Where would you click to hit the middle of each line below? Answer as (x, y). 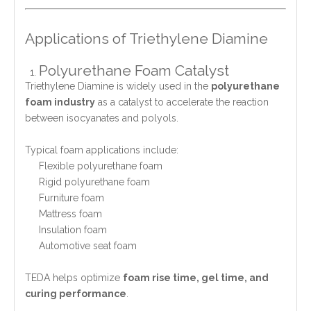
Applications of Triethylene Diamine (146, 38)
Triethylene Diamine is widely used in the (118, 86)
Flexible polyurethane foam (101, 166)
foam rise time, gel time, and (196, 277)
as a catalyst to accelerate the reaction (182, 102)
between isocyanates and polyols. (102, 118)
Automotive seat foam (88, 245)
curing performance (76, 293)
